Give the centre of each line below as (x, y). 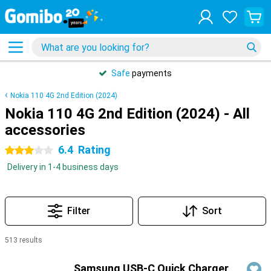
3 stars (19, 151)
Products (24, 255)
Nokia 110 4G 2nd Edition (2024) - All (127, 114)
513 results (24, 240)
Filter (79, 211)
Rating (94, 150)
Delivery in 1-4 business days (63, 167)
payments (151, 73)
